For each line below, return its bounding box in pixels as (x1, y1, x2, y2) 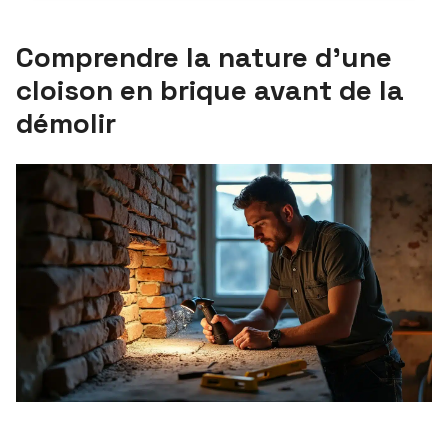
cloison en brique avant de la (16, 72, 404, 108)
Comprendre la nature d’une (16, 39, 392, 75)
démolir (16, 105, 116, 141)
